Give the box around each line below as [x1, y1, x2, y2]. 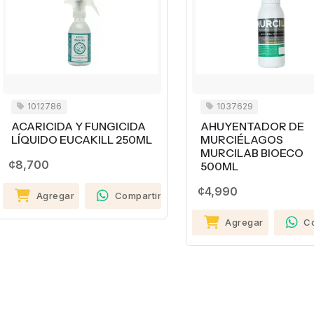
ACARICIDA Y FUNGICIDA [11, 119, 146, 133]
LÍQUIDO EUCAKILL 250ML [11, 132, 152, 146]
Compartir [114, 189, 162, 201]
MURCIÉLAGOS [200, 132, 283, 146]
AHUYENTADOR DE [200, 119, 304, 133]
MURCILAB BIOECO [200, 146, 303, 160]
